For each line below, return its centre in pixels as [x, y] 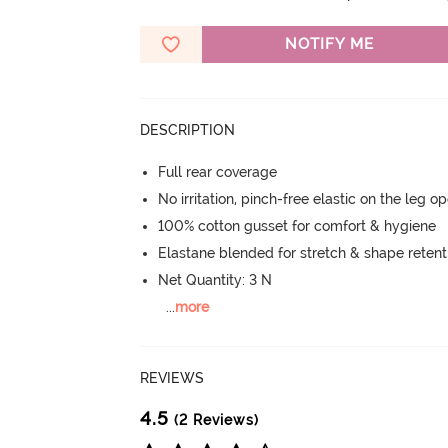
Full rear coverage [218, 172]
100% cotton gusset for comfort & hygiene [297, 226]
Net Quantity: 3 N [215, 280]
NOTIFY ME [329, 44]
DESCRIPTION [188, 130]
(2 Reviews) [214, 420]
